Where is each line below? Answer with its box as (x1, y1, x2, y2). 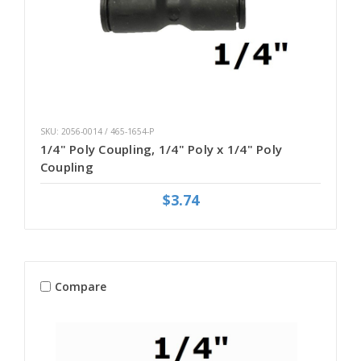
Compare (54, 279, 106, 295)
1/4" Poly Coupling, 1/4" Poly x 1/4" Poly (39, 141, 283, 158)
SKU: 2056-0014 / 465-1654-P (39, 126, 154, 138)
